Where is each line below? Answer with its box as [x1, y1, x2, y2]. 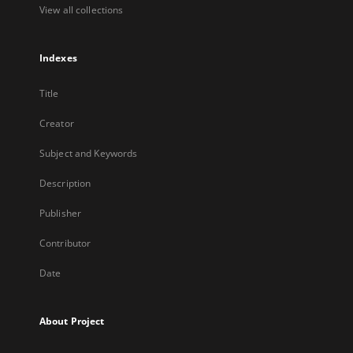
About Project [39, 314, 105, 328]
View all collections [39, 3, 124, 17]
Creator [39, 117, 74, 130]
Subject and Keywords [39, 147, 138, 160]
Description [39, 176, 91, 190]
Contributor [39, 236, 91, 250]
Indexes [39, 51, 77, 65]
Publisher [39, 206, 82, 220]
